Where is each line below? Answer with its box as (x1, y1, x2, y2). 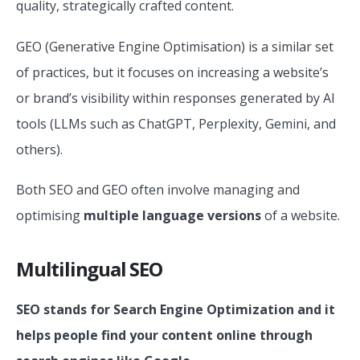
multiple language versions (84, 207, 261, 225)
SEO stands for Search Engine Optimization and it (16, 301, 335, 319)
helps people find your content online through (16, 326, 313, 345)
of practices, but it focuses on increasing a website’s (16, 63, 329, 81)
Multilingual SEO (16, 256, 162, 283)
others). (16, 140, 63, 158)
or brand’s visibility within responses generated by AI (16, 88, 335, 107)
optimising (16, 207, 84, 225)
